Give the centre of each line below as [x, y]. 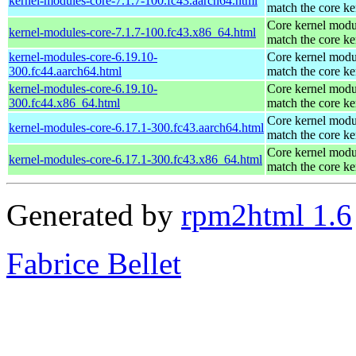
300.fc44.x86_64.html [64, 103]
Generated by [94, 215]
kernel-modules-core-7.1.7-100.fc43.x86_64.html [132, 32]
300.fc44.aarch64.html [65, 71]
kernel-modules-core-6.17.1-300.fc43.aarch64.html [136, 127]
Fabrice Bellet [94, 263]
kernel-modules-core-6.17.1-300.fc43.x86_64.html [135, 159]
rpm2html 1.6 [267, 215]
